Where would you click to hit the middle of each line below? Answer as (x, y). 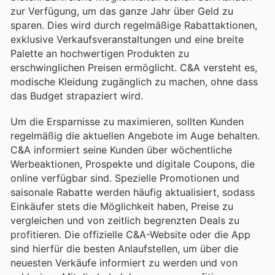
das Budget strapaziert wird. (77, 95)
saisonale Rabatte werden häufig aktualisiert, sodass (133, 192)
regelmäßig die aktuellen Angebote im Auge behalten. (135, 135)
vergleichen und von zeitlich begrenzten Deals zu (125, 220)
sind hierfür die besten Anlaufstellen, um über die (124, 248)
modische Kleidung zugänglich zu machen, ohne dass (134, 81)
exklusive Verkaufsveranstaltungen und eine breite (127, 39)
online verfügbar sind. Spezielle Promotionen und (125, 178)
